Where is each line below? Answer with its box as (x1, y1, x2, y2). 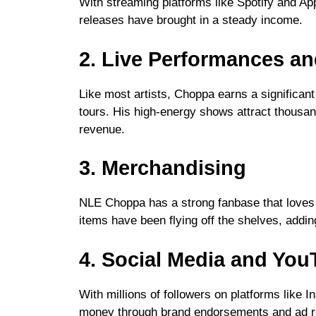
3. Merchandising (79, 157, 246, 180)
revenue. (79, 122, 125, 136)
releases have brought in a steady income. (79, 13, 303, 28)
